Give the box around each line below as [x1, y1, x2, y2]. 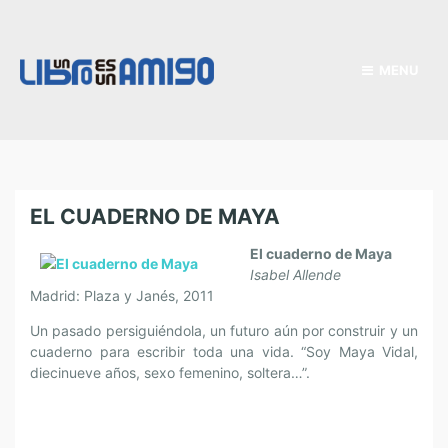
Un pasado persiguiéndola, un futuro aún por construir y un [30, 322, 418, 339]
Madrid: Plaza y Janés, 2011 [30, 287, 214, 304]
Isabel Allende [250, 266, 341, 283]
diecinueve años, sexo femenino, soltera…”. [30, 364, 310, 381]
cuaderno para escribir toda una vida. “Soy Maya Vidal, [30, 343, 418, 360]
